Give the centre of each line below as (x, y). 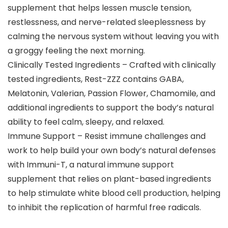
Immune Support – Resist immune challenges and (107, 136)
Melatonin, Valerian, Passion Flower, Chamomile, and (111, 94)
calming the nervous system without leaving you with (113, 37)
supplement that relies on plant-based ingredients (109, 179)
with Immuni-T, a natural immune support (91, 165)
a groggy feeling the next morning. (76, 51)
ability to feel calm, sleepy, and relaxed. (86, 122)
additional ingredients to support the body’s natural (111, 108)
